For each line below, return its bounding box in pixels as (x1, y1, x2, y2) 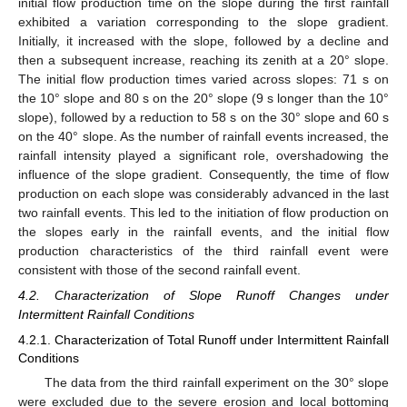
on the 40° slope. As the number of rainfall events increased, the (18, 128, 389, 144)
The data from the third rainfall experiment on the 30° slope (44, 375, 389, 391)
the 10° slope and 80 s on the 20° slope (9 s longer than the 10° (18, 90, 389, 105)
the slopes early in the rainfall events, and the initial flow (18, 223, 389, 239)
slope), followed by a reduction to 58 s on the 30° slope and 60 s (18, 109, 389, 124)
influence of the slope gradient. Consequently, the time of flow (18, 166, 389, 182)
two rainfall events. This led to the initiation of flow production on (18, 204, 389, 220)
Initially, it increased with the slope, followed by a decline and (18, 33, 389, 48)
